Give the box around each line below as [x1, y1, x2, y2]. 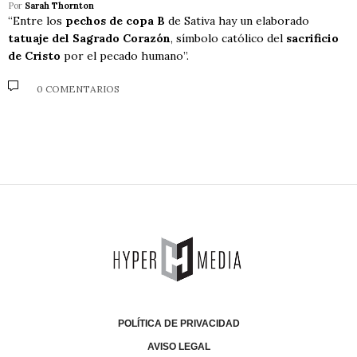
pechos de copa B [65, 14, 165, 29]
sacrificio [286, 31, 339, 46]
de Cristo [8, 49, 61, 64]
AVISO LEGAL [147, 340, 210, 352]
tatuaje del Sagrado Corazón [8, 31, 171, 46]
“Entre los [8, 14, 65, 29]
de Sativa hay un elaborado [165, 14, 309, 29]
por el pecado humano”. [61, 49, 189, 64]
